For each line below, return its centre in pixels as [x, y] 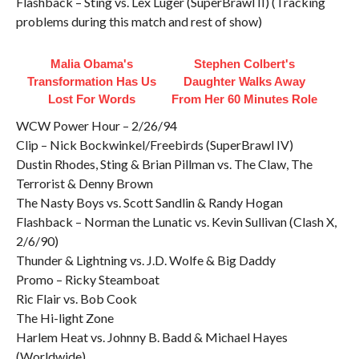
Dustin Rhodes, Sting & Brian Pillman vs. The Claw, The [164, 164]
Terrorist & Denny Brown [84, 183]
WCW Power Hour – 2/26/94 [96, 125]
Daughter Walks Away [244, 81]
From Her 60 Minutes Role [244, 99]
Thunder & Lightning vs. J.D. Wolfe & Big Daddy [145, 260]
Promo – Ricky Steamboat [87, 279]
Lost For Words [92, 99]
